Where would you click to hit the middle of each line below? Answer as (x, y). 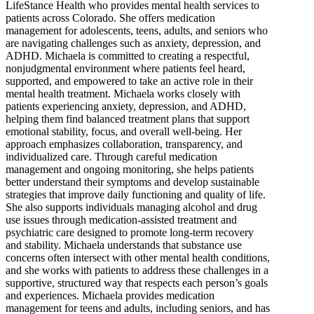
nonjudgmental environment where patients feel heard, (125, 68)
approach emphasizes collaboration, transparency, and (124, 144)
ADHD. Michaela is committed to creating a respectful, (128, 55)
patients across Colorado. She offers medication (110, 18)
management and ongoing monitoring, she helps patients (130, 169)
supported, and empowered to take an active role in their (129, 81)
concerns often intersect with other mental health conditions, (138, 257)
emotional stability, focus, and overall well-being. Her (124, 131)
